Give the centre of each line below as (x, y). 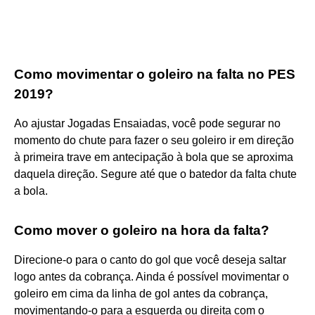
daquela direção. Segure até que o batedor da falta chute (155, 174)
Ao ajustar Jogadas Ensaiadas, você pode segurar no (147, 123)
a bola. (31, 191)
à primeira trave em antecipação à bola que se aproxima (154, 157)
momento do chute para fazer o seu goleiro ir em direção (154, 140)
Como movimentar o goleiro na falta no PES (155, 74)
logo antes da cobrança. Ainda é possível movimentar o (152, 276)
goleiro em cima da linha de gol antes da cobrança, (141, 293)
